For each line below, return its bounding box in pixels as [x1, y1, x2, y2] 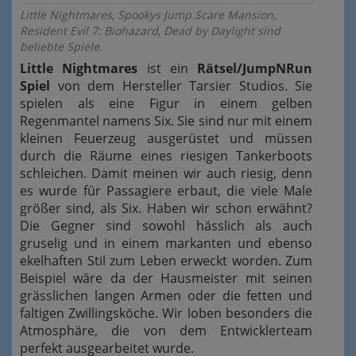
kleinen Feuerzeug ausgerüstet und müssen [20, 130, 312, 148]
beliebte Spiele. [20, 39, 103, 55]
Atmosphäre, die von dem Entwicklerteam [20, 322, 312, 340]
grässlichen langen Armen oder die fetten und [20, 287, 312, 305]
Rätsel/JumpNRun [197, 60, 312, 78]
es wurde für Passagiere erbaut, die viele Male [20, 182, 312, 200]
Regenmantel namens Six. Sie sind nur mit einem [20, 112, 312, 130]
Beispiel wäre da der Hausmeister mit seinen [20, 269, 312, 288]
